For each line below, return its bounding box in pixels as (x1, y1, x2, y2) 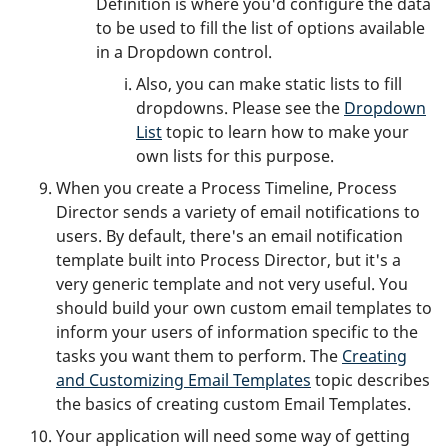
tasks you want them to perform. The (56, 344, 342, 367)
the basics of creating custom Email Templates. (56, 392, 411, 415)
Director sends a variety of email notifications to (56, 200, 420, 223)
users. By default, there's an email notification (56, 224, 403, 247)
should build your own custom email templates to (56, 296, 432, 319)
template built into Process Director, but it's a (56, 248, 401, 271)
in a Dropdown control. (96, 40, 272, 63)
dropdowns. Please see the (136, 96, 344, 119)
